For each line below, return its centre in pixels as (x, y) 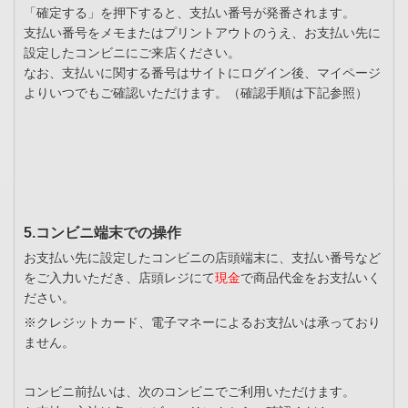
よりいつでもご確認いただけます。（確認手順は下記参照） (196, 93)
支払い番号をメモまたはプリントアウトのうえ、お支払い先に (202, 33)
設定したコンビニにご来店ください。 (132, 53)
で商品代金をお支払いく (311, 278)
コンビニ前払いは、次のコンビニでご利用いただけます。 (189, 392)
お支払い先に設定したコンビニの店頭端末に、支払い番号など (202, 258)
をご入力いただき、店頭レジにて (119, 278)
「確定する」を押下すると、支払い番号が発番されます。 (189, 13)
